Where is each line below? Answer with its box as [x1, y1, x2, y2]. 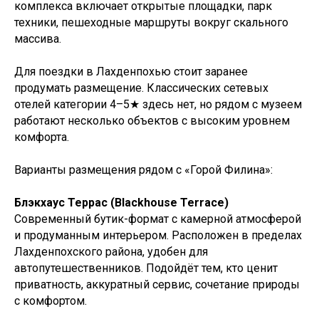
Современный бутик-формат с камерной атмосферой [14, 211, 301, 226]
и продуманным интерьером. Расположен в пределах [14, 228, 302, 242]
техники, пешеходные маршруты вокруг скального [14, 15, 288, 29]
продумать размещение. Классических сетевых [14, 80, 268, 95]
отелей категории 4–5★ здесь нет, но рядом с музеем [14, 97, 302, 111]
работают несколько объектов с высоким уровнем [14, 113, 290, 127]
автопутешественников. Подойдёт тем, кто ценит [14, 261, 278, 275]
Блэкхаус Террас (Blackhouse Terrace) [14, 195, 229, 209]
